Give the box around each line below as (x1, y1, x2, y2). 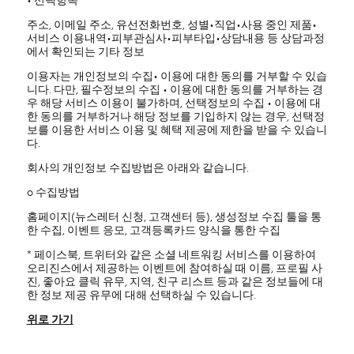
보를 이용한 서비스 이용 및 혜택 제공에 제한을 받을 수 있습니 (26, 123, 327, 137)
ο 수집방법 (26, 186, 80, 200)
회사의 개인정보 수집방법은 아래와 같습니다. (26, 161, 249, 175)
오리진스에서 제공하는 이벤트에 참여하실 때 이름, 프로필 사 (26, 262, 322, 276)
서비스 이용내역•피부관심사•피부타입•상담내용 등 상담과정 (26, 32, 325, 46)
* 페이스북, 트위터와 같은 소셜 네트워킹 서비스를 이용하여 (26, 248, 316, 262)
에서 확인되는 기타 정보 (26, 45, 145, 59)
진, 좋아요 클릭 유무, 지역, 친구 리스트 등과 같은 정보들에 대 (26, 275, 323, 289)
